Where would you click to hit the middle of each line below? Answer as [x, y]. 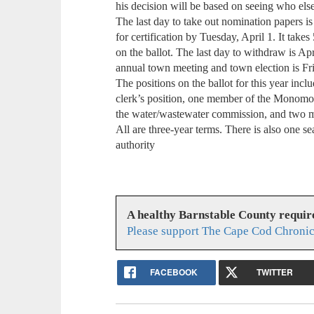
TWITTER [275, 272]
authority [136, 145]
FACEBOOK [173, 272]
